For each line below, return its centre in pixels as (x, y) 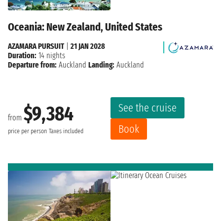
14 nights (51, 56)
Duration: (22, 56)
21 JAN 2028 (88, 46)
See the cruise (147, 108)
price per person (27, 131)
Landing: (101, 65)
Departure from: (32, 65)
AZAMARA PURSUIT (36, 46)
